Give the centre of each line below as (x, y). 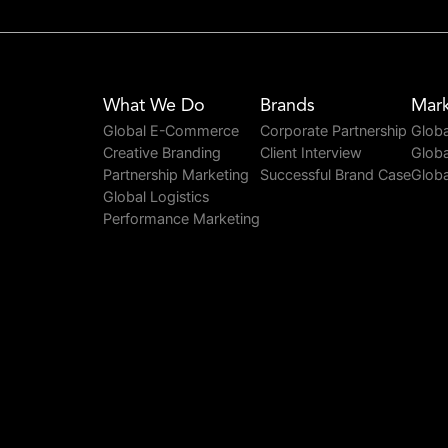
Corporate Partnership (333, 131)
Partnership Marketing (176, 175)
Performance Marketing (181, 219)
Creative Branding (162, 153)
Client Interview (311, 153)
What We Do (154, 106)
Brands (287, 106)
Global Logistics (156, 197)
